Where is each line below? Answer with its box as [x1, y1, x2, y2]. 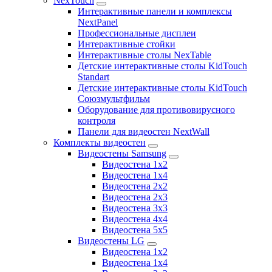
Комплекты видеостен [53, 137, 146, 148]
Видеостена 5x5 [102, 225, 168, 236]
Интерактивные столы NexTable [78, 50, 211, 61]
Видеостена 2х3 [102, 192, 168, 203]
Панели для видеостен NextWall [78, 126, 209, 137]
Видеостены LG [78, 236, 144, 246]
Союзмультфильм [78, 93, 150, 104]
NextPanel [78, 17, 118, 28]
